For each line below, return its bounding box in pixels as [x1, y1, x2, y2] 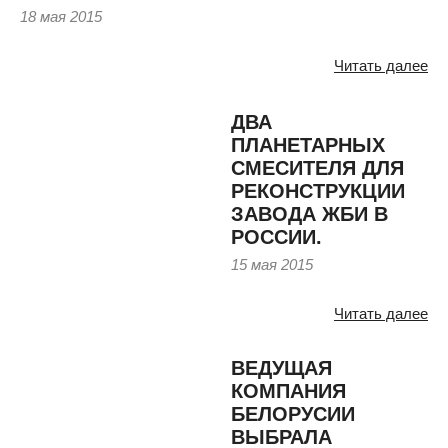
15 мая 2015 [231, 255, 313, 273]
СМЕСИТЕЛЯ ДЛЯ [231, 156, 404, 179]
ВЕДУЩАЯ [231, 356, 332, 379]
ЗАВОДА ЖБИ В [231, 202, 388, 225]
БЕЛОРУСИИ [231, 402, 355, 425]
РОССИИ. [231, 225, 322, 248]
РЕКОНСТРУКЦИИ [231, 179, 405, 202]
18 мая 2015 [20, 7, 102, 25]
